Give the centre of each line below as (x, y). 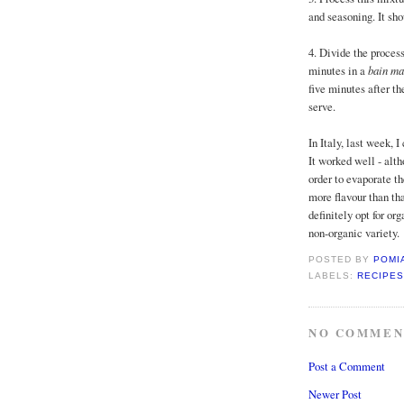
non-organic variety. (354, 233)
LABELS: (333, 275)
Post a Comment (347, 367)
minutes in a (338, 71)
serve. (322, 107)
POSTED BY (341, 260)
